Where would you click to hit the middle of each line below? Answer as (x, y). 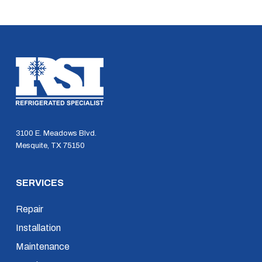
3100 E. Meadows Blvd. (56, 133)
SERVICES (39, 183)
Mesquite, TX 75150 (50, 146)
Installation (38, 228)
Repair (29, 209)
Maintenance (42, 247)
